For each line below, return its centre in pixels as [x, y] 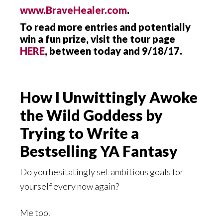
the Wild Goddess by [91, 115]
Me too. [35, 213]
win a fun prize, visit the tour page [98, 39]
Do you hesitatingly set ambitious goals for [102, 172]
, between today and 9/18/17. [113, 51]
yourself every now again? [69, 186]
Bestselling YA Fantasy [99, 151]
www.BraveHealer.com [73, 10]
